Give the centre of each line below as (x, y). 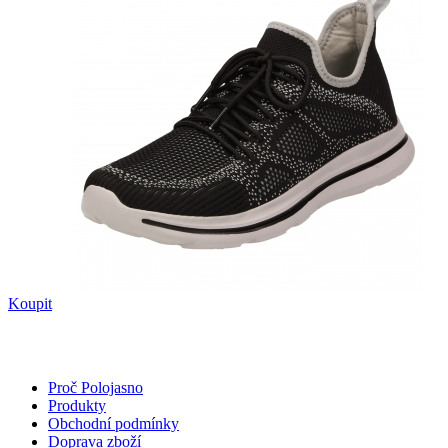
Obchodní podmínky (113, 423)
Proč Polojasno (95, 387)
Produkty (77, 405)
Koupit (30, 303)
